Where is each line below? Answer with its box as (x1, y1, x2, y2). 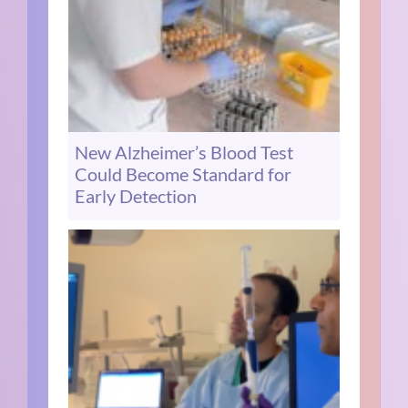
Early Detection (75, 185, 198, 208)
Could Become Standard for (75, 163, 292, 186)
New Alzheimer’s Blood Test (75, 141, 294, 164)
